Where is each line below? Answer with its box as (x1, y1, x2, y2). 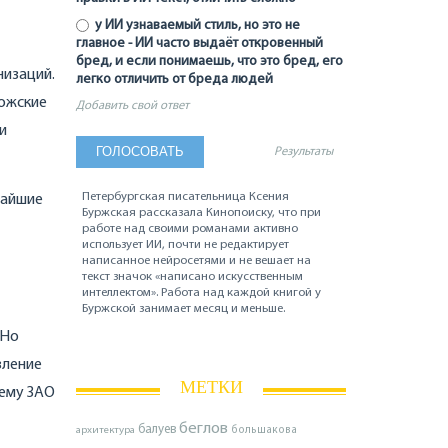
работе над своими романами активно (82, 222, 299, 235)
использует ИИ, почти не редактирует (82, 238, 290, 251)
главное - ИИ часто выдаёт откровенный (76, 35, 323, 51)
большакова (231, 425, 297, 437)
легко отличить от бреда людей (76, 71, 273, 87)
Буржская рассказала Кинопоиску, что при (82, 206, 322, 219)
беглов (179, 421, 228, 438)
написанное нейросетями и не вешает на (82, 254, 312, 267)
